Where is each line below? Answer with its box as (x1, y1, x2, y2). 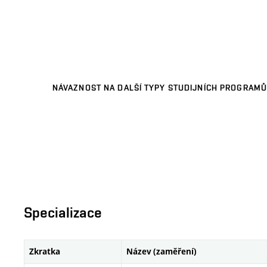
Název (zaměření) (126, 246, 197, 257)
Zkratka (29, 246, 60, 257)
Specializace (24, 204, 102, 221)
